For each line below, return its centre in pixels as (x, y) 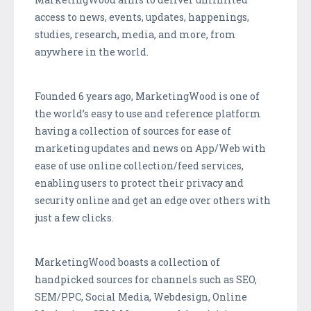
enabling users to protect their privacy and (139, 183)
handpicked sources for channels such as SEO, (146, 279)
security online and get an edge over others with (153, 200)
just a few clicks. (74, 217)
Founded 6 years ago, (85, 96)
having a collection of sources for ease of (133, 131)
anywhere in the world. (92, 51)
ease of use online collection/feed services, (139, 165)
